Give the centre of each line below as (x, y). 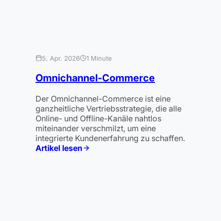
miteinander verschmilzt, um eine (96, 128)
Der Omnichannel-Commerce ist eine (103, 98)
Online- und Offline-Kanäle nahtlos (98, 118)
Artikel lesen (59, 148)
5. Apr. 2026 (61, 58)
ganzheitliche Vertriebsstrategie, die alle (109, 108)
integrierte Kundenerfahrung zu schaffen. (110, 138)
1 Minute (99, 58)
